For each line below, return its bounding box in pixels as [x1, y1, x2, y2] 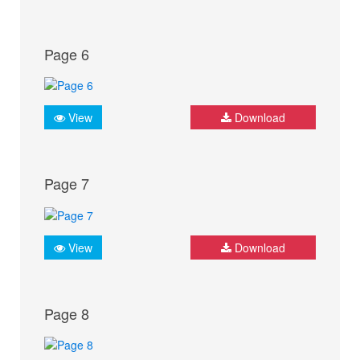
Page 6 [44, 43, 89, 65]
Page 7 [44, 173, 89, 194]
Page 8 [44, 302, 89, 324]
